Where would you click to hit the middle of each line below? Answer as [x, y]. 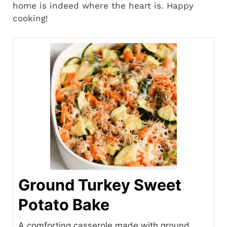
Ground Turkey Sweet [100, 185]
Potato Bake [64, 205]
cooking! [30, 18]
